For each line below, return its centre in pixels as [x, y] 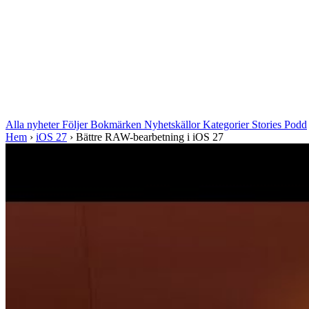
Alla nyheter [34, 124]
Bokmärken [117, 124]
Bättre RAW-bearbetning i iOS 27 [150, 137]
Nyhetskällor [173, 124]
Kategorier [227, 124]
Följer [76, 124]
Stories [268, 124]
